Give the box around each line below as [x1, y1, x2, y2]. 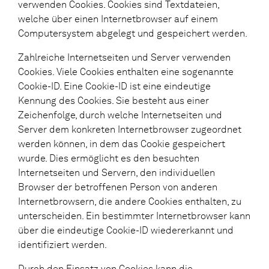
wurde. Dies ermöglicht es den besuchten [18, 152, 199, 164]
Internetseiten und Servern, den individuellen [18, 166, 215, 178]
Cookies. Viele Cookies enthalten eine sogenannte [18, 65, 234, 77]
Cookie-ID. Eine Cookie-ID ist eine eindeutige [18, 80, 211, 92]
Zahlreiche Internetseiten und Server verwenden [18, 51, 231, 63]
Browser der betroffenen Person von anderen [18, 181, 217, 193]
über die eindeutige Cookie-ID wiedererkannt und [18, 224, 234, 236]
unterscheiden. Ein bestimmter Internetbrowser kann [18, 210, 250, 222]
